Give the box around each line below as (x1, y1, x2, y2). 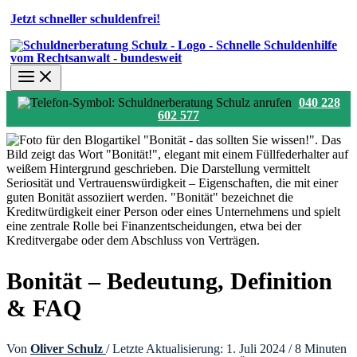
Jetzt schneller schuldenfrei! (10, 12, 160, 25)
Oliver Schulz (30, 341, 106, 355)
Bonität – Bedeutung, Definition (6, 267, 332, 294)
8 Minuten (295, 341, 347, 355)
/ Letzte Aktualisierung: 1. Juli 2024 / (106, 341, 295, 355)
